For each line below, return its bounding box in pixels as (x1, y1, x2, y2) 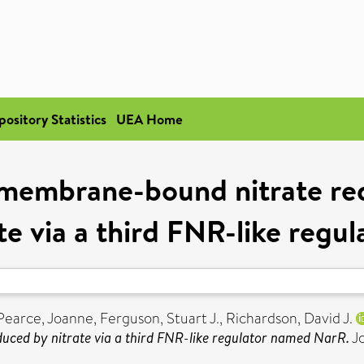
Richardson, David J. (226, 308, 353, 329)
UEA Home (116, 110, 183, 128)
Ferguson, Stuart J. (100, 308, 219, 329)
